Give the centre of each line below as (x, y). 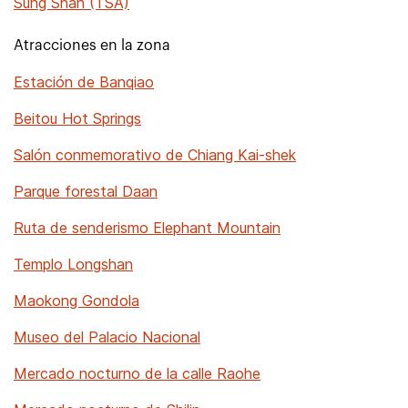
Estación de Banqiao (84, 82)
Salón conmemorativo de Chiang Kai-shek (155, 155)
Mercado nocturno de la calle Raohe (137, 373)
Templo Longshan (73, 264)
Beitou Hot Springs (77, 118)
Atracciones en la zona (92, 46)
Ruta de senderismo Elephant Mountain (147, 228)
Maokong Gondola (76, 301)
